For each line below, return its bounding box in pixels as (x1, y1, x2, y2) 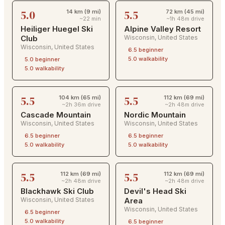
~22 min (79, 15, 101, 22)
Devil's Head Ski (124, 186, 186, 196)
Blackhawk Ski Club (21, 186, 94, 196)
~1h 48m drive (166, 15, 204, 22)
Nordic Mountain (124, 109, 186, 120)
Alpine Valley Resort (124, 24, 201, 34)
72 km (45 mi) (166, 8, 204, 15)
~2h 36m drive (62, 100, 101, 108)
